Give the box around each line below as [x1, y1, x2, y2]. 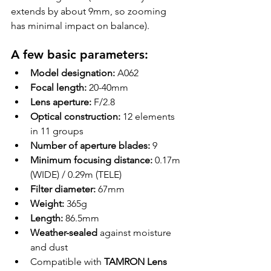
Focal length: [30, 82, 87, 94]
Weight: [30, 198, 64, 210]
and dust [30, 241, 68, 253]
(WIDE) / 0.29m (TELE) [30, 169, 122, 181]
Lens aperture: [30, 96, 91, 108]
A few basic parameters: [11, 47, 148, 62]
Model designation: [30, 67, 115, 79]
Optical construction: [30, 111, 120, 123]
